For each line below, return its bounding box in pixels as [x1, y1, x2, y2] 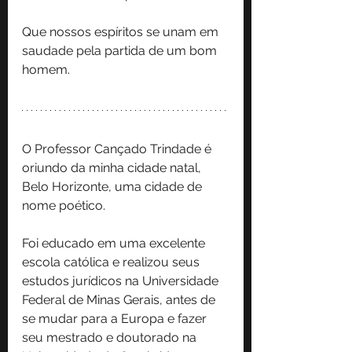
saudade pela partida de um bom [22, 42, 220, 58]
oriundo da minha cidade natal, [22, 159, 204, 175]
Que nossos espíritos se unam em [22, 24, 222, 39]
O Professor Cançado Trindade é [22, 141, 214, 156]
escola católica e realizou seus [22, 254, 203, 269]
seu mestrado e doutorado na [22, 329, 200, 345]
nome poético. [22, 197, 105, 213]
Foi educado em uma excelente [22, 235, 208, 251]
